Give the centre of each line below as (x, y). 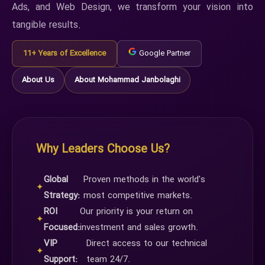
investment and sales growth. (139, 227)
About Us (38, 80)
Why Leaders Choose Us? (103, 149)
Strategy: (62, 195)
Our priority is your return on (136, 211)
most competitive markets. (138, 195)
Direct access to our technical (147, 243)
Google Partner (164, 53)
